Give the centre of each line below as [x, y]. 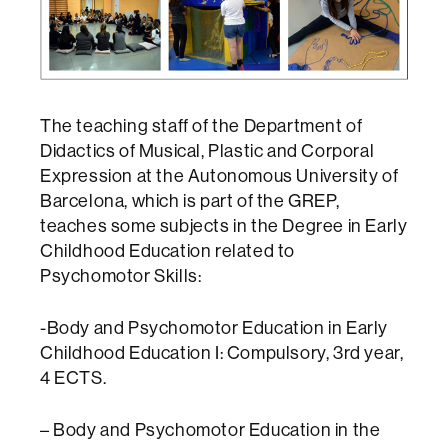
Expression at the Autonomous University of [219, 175]
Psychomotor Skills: [121, 275]
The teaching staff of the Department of [201, 125]
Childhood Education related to [168, 250]
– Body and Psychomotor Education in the [210, 429]
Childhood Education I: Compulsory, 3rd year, [222, 352]
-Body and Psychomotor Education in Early [214, 327]
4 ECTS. [73, 377]
